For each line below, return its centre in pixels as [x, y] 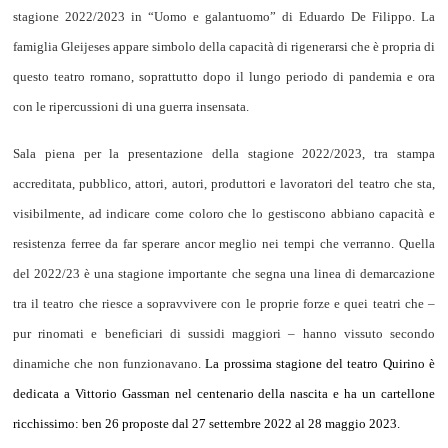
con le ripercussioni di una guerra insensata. [131, 106]
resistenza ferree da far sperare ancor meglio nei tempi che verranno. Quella [224, 244]
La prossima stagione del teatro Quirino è [320, 364]
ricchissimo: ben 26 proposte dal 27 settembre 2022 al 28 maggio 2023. [206, 424]
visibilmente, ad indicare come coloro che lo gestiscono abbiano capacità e [224, 214]
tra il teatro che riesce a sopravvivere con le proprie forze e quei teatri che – [224, 304]
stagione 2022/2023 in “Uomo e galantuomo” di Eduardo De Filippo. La [224, 16]
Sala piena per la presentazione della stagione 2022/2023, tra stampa [224, 154]
